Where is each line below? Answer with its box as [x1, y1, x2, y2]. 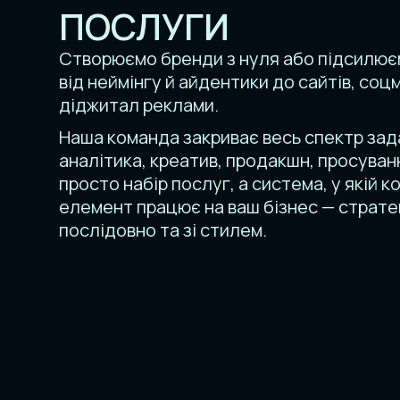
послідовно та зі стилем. [58, 218, 267, 243]
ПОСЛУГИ [58, 2, 229, 52]
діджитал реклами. [58, 93, 219, 118]
